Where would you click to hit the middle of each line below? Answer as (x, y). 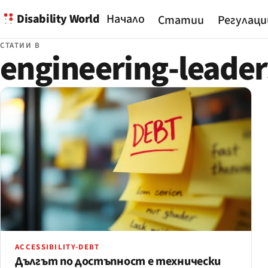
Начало (125, 19)
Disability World (58, 19)
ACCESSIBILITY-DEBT (57, 247)
